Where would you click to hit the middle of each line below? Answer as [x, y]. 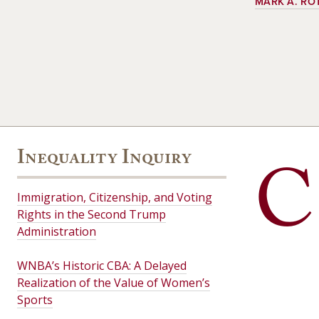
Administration [57, 231]
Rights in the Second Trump [91, 214]
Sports [35, 300]
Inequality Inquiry [104, 160]
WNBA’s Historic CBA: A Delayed [102, 266]
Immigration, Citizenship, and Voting [115, 197]
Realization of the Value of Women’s [114, 283]
